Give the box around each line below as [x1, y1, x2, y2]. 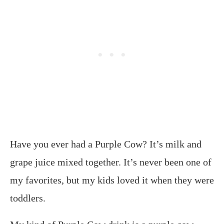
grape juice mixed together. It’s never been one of [10, 156, 211, 168]
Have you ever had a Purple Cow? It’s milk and [10, 138, 201, 150]
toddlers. [10, 192, 50, 204]
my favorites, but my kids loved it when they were [10, 174, 214, 186]
